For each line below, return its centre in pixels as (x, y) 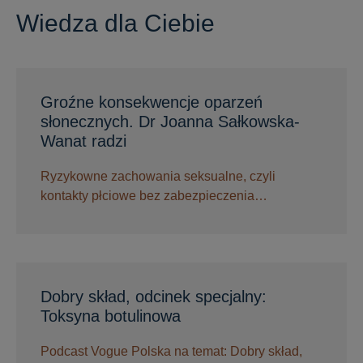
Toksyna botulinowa (111, 316)
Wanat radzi (83, 141)
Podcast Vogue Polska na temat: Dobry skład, (171, 352)
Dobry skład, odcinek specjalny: (154, 297)
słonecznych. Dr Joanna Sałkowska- (170, 122)
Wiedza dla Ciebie (115, 23)
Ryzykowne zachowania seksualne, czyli (158, 177)
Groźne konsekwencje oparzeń (152, 102)
